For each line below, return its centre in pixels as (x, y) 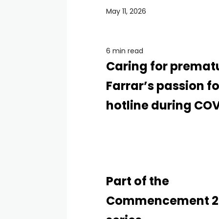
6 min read (125, 51)
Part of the (138, 181)
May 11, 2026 (126, 11)
